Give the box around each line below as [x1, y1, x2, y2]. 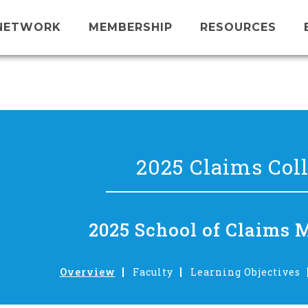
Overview [59, 265, 115, 278]
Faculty [132, 265, 173, 278]
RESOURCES [200, 21, 276, 34]
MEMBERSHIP [89, 21, 173, 34]
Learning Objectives [190, 265, 300, 278]
